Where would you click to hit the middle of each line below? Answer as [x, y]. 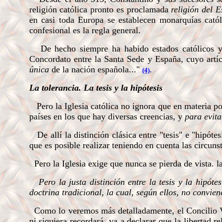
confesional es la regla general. [86, 30]
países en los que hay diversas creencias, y [107, 116]
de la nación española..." [97, 69]
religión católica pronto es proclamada [100, 9]
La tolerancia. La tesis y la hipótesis [96, 88]
